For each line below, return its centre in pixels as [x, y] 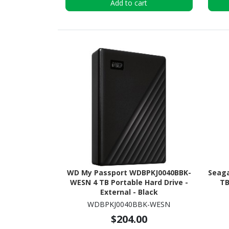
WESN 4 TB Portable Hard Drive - [129, 182]
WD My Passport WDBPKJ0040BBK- [129, 173]
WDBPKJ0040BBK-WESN [129, 204]
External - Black [129, 192]
